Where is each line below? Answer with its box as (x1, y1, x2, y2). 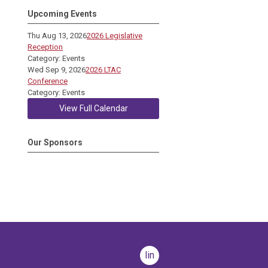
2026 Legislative (87, 31, 142, 40)
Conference (28, 77, 68, 86)
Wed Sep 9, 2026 (28, 65, 86, 74)
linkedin (145, 249, 177, 261)
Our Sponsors (28, 138, 83, 147)
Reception (28, 42, 63, 51)
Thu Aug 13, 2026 (28, 31, 87, 40)
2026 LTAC (86, 65, 121, 74)
